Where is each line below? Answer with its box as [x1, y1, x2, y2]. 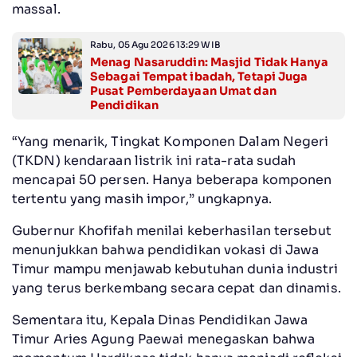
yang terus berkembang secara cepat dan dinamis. [12, 279, 341, 296]
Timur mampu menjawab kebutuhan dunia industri [12, 260, 339, 277]
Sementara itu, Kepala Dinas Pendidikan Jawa [12, 311, 308, 328]
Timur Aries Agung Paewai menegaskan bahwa [12, 330, 316, 347]
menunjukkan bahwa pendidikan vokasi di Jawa [12, 241, 320, 258]
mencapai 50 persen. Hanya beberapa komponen [12, 171, 332, 188]
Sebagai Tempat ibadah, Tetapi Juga [90, 69, 308, 84]
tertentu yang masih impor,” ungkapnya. [12, 190, 272, 207]
